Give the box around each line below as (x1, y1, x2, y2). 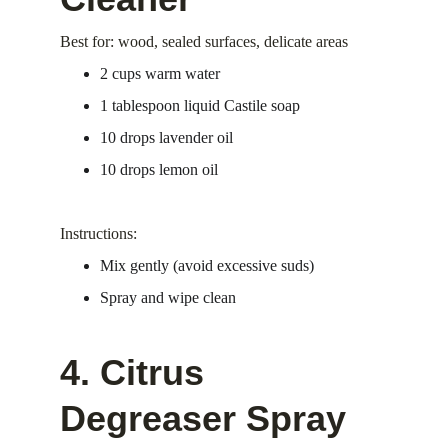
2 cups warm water (100, 65, 220, 82)
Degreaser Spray (60, 398, 346, 439)
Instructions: (60, 225, 137, 242)
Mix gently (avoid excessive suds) (100, 257, 314, 274)
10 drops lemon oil (100, 161, 218, 178)
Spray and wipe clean (100, 289, 236, 306)
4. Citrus (60, 352, 214, 393)
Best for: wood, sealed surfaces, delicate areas (60, 33, 348, 50)
